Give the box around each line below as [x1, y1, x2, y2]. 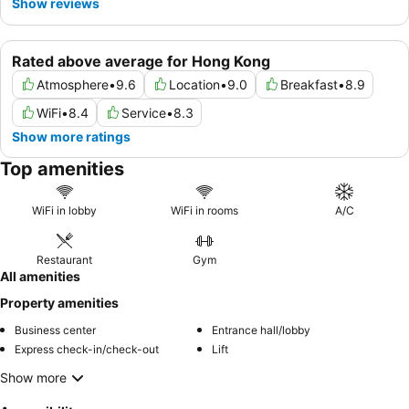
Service [121, 104, 166, 121]
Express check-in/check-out [15, 341, 159, 356]
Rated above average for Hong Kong [12, 51, 270, 70]
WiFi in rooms [170, 203, 238, 217]
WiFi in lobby [32, 203, 98, 217]
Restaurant [37, 252, 93, 267]
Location [169, 76, 220, 92]
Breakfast [280, 76, 338, 92]
